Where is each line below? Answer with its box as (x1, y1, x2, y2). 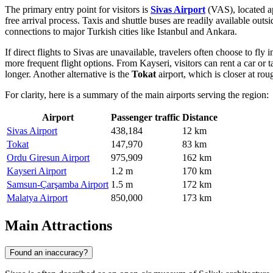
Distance (182, 112, 218, 123)
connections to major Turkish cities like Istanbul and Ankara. (5, 26, 237, 37)
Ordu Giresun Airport (7, 152, 90, 163)
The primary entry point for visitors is (5, 4, 151, 15)
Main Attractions (5, 217, 112, 233)
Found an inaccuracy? (10, 247, 88, 257)
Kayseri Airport (7, 166, 66, 177)
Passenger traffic (111, 112, 180, 123)
